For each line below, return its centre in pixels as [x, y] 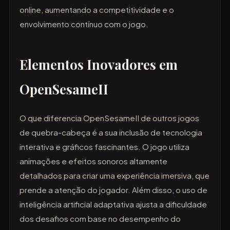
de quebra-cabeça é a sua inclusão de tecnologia [111, 132]
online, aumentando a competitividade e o [97, 9]
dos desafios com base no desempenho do [100, 219]
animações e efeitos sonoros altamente [94, 161]
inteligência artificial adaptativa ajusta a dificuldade [113, 204]
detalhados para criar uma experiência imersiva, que [115, 176]
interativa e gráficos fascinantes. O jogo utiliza [105, 147]
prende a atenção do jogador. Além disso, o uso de [114, 190]
